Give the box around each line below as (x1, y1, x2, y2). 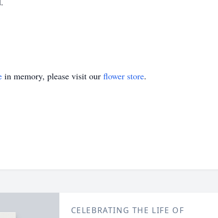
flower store (103, 70, 144, 82)
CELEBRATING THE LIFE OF (71, 205, 184, 216)
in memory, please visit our (2, 70, 103, 82)
